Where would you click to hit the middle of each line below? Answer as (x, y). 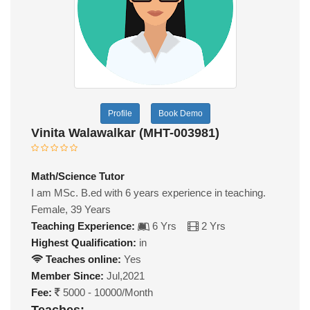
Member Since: (67, 276)
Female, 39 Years (71, 210)
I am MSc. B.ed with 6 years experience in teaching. (148, 193)
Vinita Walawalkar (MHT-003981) (125, 133)
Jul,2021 (124, 276)
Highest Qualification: (84, 243)
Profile (120, 114)
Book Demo (180, 114)
